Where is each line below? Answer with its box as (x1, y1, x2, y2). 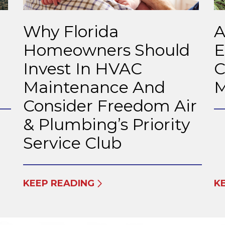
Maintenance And (23, 77, 165, 97)
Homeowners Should (23, 40, 190, 60)
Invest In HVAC (23, 58, 142, 78)
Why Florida (23, 21, 119, 41)
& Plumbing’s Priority (23, 114, 190, 134)
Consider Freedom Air (23, 95, 197, 116)
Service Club (23, 133, 122, 153)
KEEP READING (23, 177, 94, 189)
